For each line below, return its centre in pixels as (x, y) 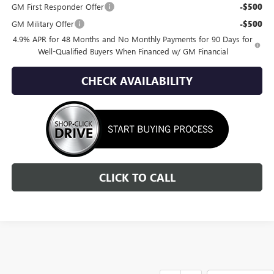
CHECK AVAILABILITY (137, 80)
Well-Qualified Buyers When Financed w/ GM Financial (133, 51)
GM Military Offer (43, 23)
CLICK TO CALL (137, 177)
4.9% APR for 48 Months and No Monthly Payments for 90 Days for (133, 39)
